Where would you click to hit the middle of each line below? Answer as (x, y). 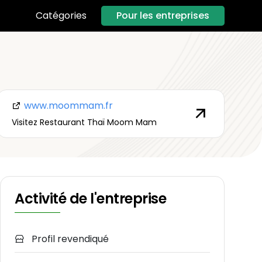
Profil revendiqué (69, 239)
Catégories (61, 16)
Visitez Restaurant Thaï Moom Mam (84, 122)
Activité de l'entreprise (91, 199)
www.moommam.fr (67, 105)
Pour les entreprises (163, 15)
